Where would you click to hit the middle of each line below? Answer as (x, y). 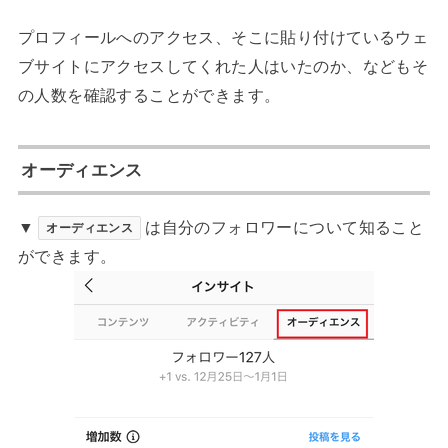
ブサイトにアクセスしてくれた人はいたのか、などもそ (223, 66)
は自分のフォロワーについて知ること (285, 226)
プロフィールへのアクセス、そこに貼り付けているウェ (223, 37)
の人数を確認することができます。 (149, 95)
